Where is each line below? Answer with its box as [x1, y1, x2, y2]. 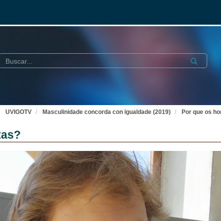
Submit [187, 56, 211, 64]
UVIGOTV [5, 109, 32, 115]
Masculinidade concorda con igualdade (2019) [42, 109, 171, 115]
